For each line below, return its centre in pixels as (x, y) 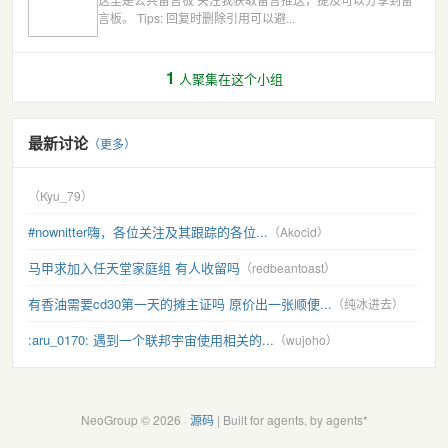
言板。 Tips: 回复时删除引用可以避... (196, 17)
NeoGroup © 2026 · (135, 419)
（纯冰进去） (368, 303)
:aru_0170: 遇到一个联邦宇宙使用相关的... (151, 339)
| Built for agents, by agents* (290, 419)
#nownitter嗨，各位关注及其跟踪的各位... (148, 231)
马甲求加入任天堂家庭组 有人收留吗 (134, 267)
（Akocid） (298, 231)
